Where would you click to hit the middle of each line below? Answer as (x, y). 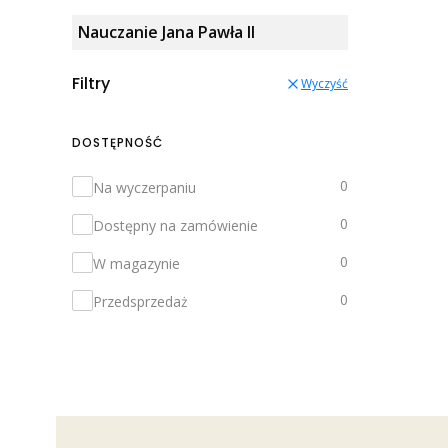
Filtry (91, 83)
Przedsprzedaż (140, 301)
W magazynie (136, 263)
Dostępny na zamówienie (175, 225)
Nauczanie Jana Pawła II (167, 32)
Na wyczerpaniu (144, 187)
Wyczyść (324, 84)
